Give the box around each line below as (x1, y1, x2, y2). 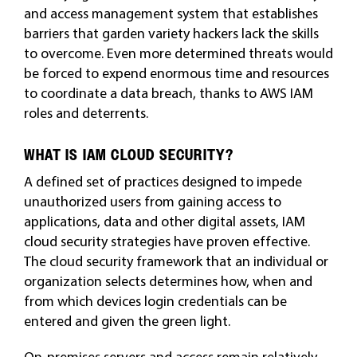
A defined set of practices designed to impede (23, 172, 302, 190)
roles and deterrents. (23, 104, 148, 122)
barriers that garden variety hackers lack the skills (23, 24, 319, 42)
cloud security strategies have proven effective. (23, 232, 310, 250)
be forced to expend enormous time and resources (23, 64, 329, 82)
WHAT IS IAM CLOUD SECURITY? (23, 146, 234, 164)
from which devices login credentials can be (23, 292, 287, 310)
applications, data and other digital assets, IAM (23, 212, 305, 230)
